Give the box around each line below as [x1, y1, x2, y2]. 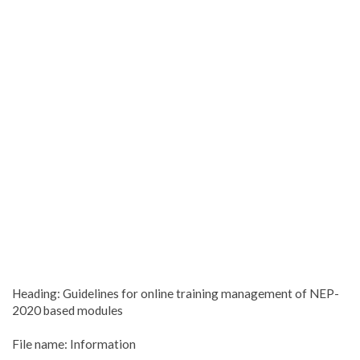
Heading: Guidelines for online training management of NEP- [12, 285, 339, 301]
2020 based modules [12, 302, 123, 317]
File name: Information [12, 336, 136, 351]
